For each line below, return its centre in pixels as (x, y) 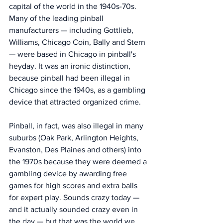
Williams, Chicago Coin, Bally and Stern (78, 42)
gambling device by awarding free (69, 173)
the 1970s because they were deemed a (79, 162)
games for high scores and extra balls (74, 185)
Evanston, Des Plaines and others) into (76, 150)
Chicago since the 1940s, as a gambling (78, 90)
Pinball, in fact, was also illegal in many (77, 126)
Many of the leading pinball (57, 18)
